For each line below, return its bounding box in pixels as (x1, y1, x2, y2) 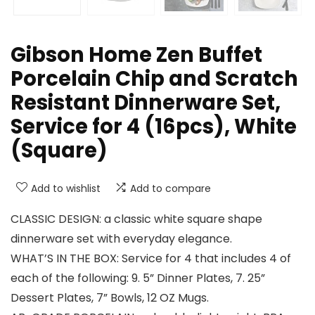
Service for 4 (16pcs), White (11, 112, 297, 141)
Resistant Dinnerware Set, (11, 88, 281, 117)
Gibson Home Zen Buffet (11, 40, 262, 69)
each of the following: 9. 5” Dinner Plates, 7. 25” (11, 269, 265, 286)
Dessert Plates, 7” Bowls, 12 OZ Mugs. (11, 289, 209, 306)
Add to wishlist (31, 181, 101, 195)
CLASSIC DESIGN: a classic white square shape (11, 210, 262, 227)
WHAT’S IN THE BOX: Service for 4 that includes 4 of (11, 250, 291, 266)
